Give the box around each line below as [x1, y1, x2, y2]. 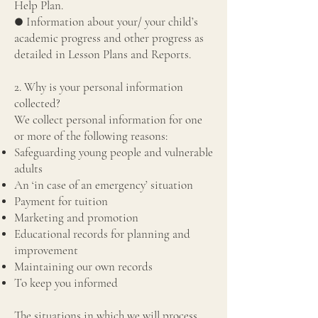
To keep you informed [14, 275, 121, 290]
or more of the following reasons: [14, 128, 170, 143]
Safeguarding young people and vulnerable [14, 145, 213, 160]
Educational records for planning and [14, 226, 190, 241]
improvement [14, 243, 81, 258]
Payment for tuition [14, 194, 111, 209]
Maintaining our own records [14, 259, 153, 274]
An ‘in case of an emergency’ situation [14, 177, 193, 192]
